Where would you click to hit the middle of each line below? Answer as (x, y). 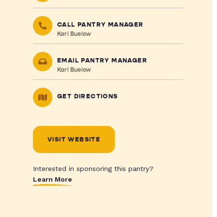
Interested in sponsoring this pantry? (93, 169)
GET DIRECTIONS (87, 96)
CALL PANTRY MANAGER (100, 25)
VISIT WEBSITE (74, 139)
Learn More (52, 179)
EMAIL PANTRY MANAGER (102, 61)
